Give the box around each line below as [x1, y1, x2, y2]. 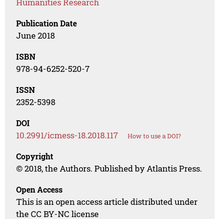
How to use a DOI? [128, 131, 181, 141]
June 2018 [16, 30, 55, 42]
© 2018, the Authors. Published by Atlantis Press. [16, 163, 202, 175]
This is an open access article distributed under [16, 196, 198, 208]
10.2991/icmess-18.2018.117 [16, 130, 118, 141]
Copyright [16, 151, 54, 162]
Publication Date [16, 18, 77, 29]
